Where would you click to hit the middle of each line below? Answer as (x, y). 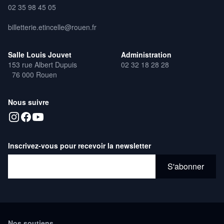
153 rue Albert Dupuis (42, 65)
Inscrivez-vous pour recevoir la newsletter (79, 146)
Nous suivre (28, 102)
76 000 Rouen (32, 75)
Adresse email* (34, 160)
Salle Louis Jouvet (40, 55)
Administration (146, 55)
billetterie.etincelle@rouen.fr (54, 27)
